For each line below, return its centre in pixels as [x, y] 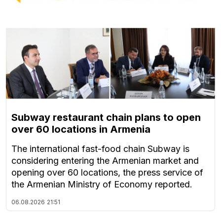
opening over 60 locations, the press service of [107, 173]
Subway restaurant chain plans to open [106, 118]
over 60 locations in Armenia [81, 129]
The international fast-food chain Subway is [100, 149]
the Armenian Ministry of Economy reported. [102, 184]
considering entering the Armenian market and [105, 161]
